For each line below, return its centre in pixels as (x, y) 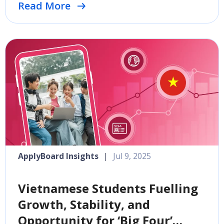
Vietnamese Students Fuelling (108, 188)
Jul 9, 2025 (132, 156)
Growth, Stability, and (84, 204)
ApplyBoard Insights (58, 156)
